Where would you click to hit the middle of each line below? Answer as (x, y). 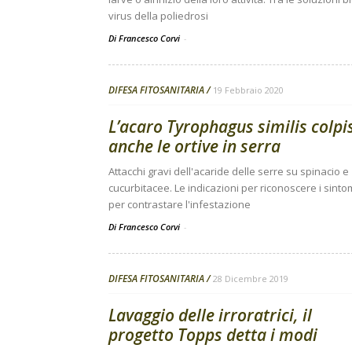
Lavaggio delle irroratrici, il (210, 315)
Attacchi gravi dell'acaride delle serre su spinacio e (229, 171)
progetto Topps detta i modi (213, 335)
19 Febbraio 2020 (248, 90)
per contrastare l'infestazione (180, 204)
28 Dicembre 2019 (251, 279)
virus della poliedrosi (158, 16)
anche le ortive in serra (194, 146)
